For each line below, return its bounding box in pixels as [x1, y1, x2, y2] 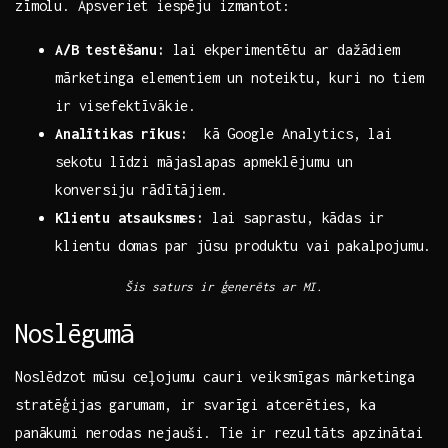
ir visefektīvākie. [55, 97, 197, 115]
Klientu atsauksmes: [55, 209, 204, 227]
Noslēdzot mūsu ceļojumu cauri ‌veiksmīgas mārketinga [15, 368, 415, 386]
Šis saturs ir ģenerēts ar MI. [124, 280, 324, 295]
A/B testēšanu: [55, 41, 165, 59]
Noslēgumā [15, 318, 134, 349]
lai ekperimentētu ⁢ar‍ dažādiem [164, 41, 400, 59]
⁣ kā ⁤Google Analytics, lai [188, 125, 392, 143]
